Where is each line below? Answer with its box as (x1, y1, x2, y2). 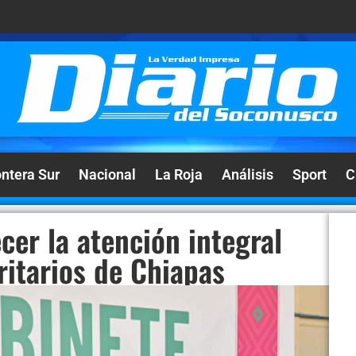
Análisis (222, 166, 273, 183)
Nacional (79, 166, 136, 183)
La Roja (155, 166, 203, 183)
